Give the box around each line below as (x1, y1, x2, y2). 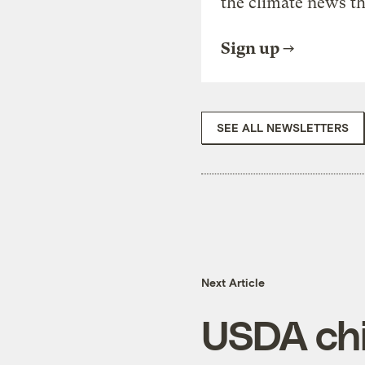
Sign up (221, 38, 279, 58)
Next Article (201, 275, 265, 290)
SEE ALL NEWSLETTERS (217, 120, 349, 134)
